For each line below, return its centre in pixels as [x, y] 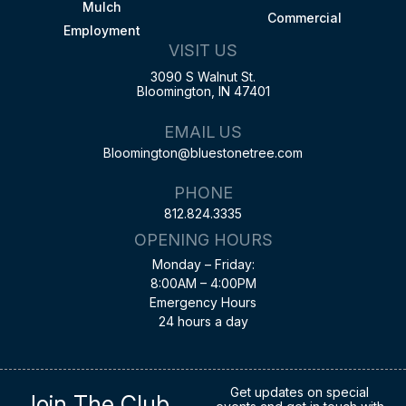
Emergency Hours [203, 302]
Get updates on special [300, 391]
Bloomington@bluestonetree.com [203, 152]
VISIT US [203, 50]
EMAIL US [203, 131]
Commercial [304, 17]
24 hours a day [203, 321]
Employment [101, 30]
